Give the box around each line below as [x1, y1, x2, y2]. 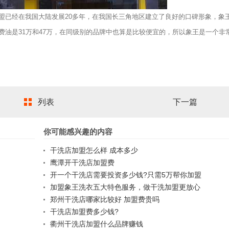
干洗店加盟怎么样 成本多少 [50, 146, 139, 155]
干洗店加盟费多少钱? [50, 208, 119, 216]
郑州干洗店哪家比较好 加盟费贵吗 [50, 195, 160, 204]
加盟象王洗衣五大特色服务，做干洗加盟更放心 [50, 183, 201, 192]
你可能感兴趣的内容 [43, 127, 113, 136]
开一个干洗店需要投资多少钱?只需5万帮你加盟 [50, 171, 202, 179]
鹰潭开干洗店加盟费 [50, 158, 115, 167]
